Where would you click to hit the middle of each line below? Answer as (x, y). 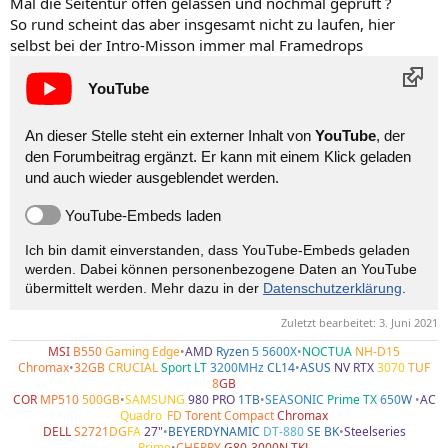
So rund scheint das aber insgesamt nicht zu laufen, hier (202, 24)
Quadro (141, 416)
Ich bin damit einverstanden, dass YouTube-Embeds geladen (217, 250)
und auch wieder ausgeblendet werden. (152, 177)
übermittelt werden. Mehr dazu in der (144, 288)
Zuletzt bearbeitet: (330, 323)
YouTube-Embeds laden (143, 215)
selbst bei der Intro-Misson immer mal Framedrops (186, 45)
